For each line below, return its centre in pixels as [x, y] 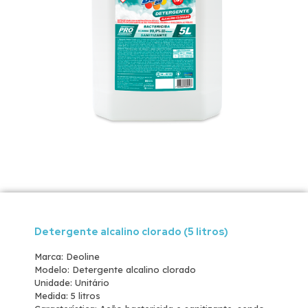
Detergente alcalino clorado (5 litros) [131, 231]
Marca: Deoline [67, 256]
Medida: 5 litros [67, 296]
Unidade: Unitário [72, 283]
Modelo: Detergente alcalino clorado [115, 269]
